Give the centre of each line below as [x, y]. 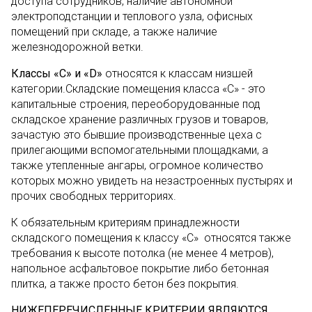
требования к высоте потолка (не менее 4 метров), [142, 253]
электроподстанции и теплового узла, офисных [132, 16]
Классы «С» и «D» [57, 73]
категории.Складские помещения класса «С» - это [138, 89]
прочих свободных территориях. [94, 196]
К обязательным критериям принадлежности [125, 223]
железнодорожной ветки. [77, 47]
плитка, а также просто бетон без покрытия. [125, 284]
